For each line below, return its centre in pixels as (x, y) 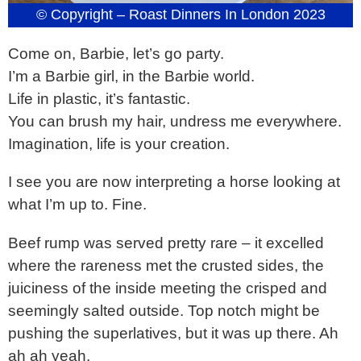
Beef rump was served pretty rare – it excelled (166, 243)
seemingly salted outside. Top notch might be (164, 310)
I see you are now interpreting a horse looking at (174, 182)
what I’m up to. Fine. (77, 205)
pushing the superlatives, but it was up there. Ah (173, 333)
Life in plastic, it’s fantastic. (99, 99)
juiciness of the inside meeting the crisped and (168, 288)
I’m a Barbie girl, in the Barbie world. (131, 77)
